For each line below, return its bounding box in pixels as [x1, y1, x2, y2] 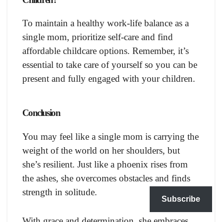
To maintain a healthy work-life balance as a [22, 18, 189, 29]
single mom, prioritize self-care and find [22, 32, 173, 43]
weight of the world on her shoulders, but [22, 145, 180, 156]
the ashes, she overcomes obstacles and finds [22, 173, 190, 184]
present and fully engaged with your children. [22, 73, 195, 84]
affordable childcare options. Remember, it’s [22, 46, 189, 56]
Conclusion [22, 108, 60, 118]
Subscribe [162, 195, 200, 203]
